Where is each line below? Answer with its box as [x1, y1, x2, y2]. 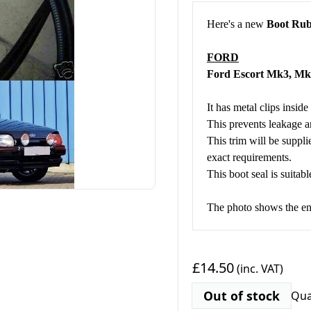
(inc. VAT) [234, 261, 283, 276]
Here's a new [207, 18, 267, 30]
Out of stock [203, 287, 280, 304]
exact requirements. [207, 151, 292, 163]
